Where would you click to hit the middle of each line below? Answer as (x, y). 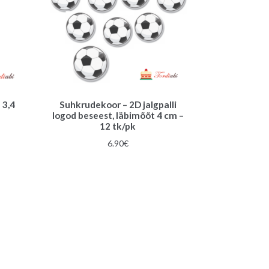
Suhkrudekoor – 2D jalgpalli (118, 104)
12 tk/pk (118, 126)
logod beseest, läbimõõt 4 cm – (118, 115)
